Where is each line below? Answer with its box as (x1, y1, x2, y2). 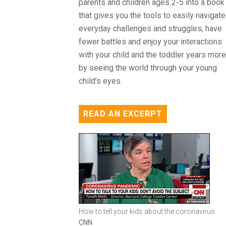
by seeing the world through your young (78, 63, 217, 73)
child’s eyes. (78, 76, 122, 86)
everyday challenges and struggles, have (78, 24, 222, 33)
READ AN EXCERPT (83, 109, 162, 119)
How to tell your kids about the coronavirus (78, 207, 215, 215)
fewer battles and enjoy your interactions (78, 37, 222, 46)
